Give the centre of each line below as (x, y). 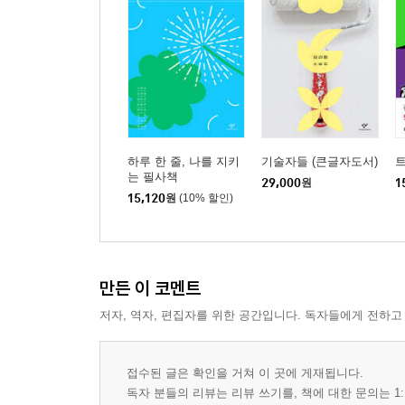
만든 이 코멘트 (150, 288)
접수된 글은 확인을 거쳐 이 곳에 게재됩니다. (245, 373)
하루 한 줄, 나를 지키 (184, 161)
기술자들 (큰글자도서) (320, 161)
